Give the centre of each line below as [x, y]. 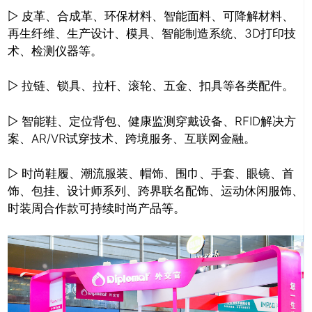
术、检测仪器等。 [55, 50]
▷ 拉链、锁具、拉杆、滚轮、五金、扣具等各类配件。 [151, 86]
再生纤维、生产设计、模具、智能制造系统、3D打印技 [152, 33]
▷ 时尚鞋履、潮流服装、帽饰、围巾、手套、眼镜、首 [151, 174]
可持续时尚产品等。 [132, 209]
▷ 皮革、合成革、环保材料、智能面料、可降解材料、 [151, 16]
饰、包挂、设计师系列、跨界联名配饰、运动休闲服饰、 [156, 191]
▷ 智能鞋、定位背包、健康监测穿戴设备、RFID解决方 [152, 121]
